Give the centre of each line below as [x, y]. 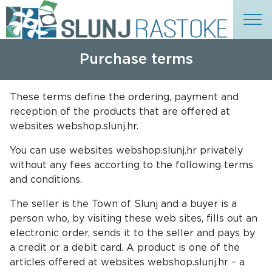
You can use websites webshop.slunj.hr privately [126, 151]
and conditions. [46, 180]
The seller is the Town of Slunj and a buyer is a [123, 204]
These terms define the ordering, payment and [124, 97]
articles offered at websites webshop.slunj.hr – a [127, 262]
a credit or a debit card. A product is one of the [125, 248]
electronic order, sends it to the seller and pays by [132, 233]
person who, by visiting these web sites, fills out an [134, 219]
